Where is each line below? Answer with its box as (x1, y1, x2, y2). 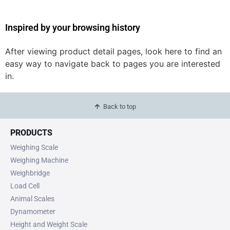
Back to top (103, 102, 137, 110)
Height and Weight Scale (10, 220, 87, 228)
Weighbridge (10, 168, 50, 177)
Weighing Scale (10, 143, 58, 151)
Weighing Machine (10, 156, 68, 164)
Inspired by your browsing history (5, 22, 140, 33)
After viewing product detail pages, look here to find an (5, 46, 222, 56)
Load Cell (10, 181, 40, 190)
